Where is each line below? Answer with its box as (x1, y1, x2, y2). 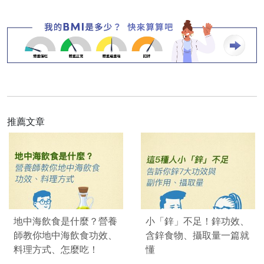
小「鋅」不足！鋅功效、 (146, 214, 249, 228)
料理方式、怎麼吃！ (14, 243, 98, 256)
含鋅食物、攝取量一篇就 (146, 229, 249, 242)
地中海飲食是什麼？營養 (14, 214, 117, 228)
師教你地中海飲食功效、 (14, 229, 117, 242)
